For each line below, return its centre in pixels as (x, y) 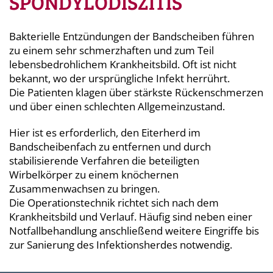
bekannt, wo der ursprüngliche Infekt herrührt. (121, 79)
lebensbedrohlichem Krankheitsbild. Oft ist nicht (123, 65)
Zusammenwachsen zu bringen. (86, 189)
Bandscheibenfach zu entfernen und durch (110, 147)
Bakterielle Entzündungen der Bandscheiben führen (132, 37)
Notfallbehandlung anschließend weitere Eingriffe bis (134, 231)
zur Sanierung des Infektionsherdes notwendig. (121, 245)
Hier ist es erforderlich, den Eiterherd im (105, 133)
